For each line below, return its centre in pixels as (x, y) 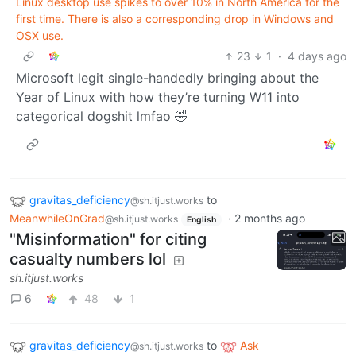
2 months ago (269, 218)
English (201, 219)
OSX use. (40, 35)
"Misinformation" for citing (108, 240)
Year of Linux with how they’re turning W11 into (158, 97)
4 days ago (317, 56)
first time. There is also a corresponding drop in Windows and (175, 18)
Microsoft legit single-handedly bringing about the (167, 77)
